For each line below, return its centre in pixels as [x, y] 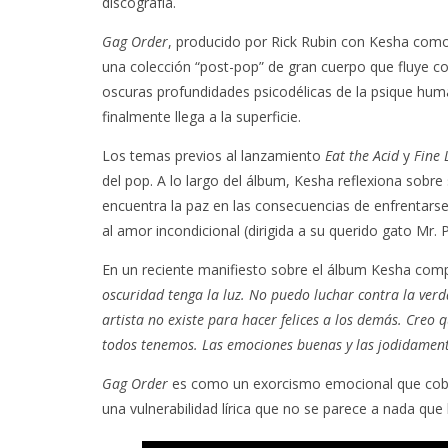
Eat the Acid [362, 155]
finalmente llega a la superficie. [201, 116]
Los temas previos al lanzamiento [213, 155]
